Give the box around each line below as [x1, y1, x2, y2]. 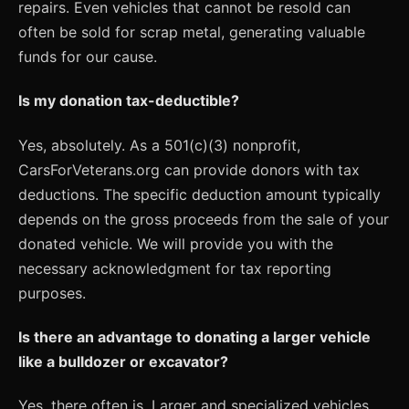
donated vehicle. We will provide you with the [18, 234, 333, 253]
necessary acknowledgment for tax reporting [18, 258, 331, 278]
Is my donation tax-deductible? [18, 91, 239, 110]
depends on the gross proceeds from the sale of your [18, 209, 389, 228]
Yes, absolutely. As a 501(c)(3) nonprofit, [18, 135, 300, 154]
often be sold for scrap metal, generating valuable [18, 22, 365, 41]
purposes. [18, 283, 86, 302]
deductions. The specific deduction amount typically [18, 184, 381, 204]
